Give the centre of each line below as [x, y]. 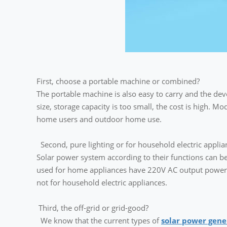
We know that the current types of [99, 220]
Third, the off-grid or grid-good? [92, 208]
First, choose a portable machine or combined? [118, 81]
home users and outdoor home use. [99, 119]
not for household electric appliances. [102, 182]
